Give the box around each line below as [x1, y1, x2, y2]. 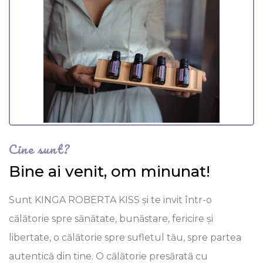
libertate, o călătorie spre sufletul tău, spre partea [9, 232, 241, 243]
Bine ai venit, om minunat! [9, 162, 210, 181]
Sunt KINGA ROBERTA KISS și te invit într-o [9, 194, 212, 205]
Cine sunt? [9, 139, 70, 159]
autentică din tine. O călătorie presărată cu [9, 251, 208, 262]
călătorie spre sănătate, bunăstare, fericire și [9, 213, 213, 224]
